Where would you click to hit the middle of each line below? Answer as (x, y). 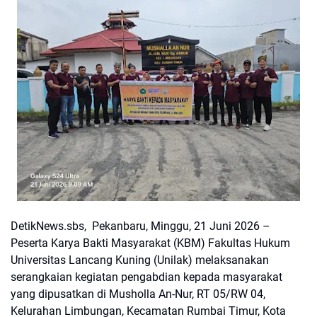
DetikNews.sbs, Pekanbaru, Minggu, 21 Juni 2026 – (140, 226)
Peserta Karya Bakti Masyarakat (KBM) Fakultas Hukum (150, 243)
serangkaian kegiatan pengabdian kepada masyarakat (146, 277)
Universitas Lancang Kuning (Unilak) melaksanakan (140, 260)
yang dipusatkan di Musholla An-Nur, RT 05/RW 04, (138, 294)
